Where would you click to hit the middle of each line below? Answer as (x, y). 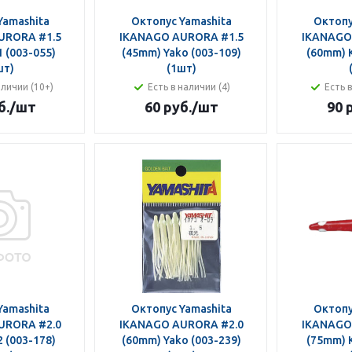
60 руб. (168, 107)
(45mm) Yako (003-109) (181, 53)
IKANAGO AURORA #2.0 (181, 324)
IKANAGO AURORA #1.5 (181, 37)
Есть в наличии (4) (189, 87)
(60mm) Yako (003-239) (181, 340)
